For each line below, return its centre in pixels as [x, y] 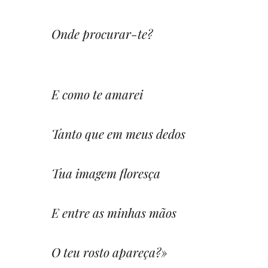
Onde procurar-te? [102, 33]
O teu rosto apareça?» [109, 252]
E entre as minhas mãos [114, 212]
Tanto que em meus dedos [118, 133]
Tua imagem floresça [106, 173]
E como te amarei [97, 94]
